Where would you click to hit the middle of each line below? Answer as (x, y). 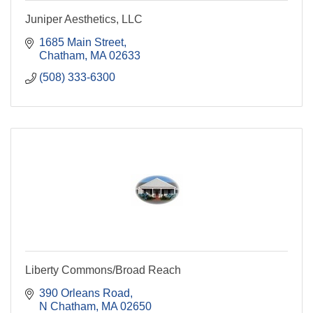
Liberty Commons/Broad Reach (103, 270)
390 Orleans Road (85, 293)
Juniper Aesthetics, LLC (84, 20)
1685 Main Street (81, 43)
